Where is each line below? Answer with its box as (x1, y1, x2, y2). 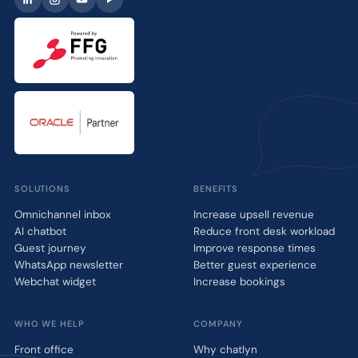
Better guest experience (193, 257, 316, 272)
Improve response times (193, 241, 316, 255)
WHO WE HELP (14, 317, 85, 329)
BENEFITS (193, 182, 239, 194)
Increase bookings (193, 274, 285, 288)
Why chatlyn (193, 342, 257, 356)
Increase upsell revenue (193, 207, 314, 221)
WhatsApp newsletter (14, 257, 123, 272)
